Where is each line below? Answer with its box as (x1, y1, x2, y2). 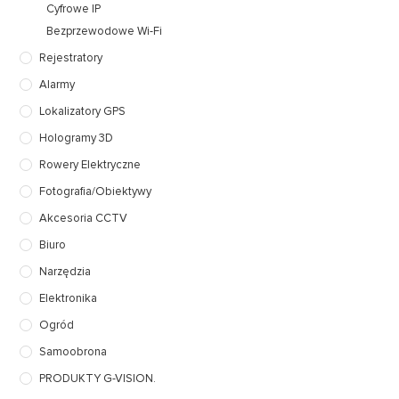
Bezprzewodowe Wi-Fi (46, 23, 163, 38)
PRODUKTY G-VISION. (39, 370, 157, 386)
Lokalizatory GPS (39, 103, 126, 118)
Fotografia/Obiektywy (39, 183, 152, 199)
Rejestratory (39, 50, 103, 65)
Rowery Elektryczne (39, 157, 142, 172)
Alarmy (39, 77, 76, 92)
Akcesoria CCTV (39, 210, 128, 225)
